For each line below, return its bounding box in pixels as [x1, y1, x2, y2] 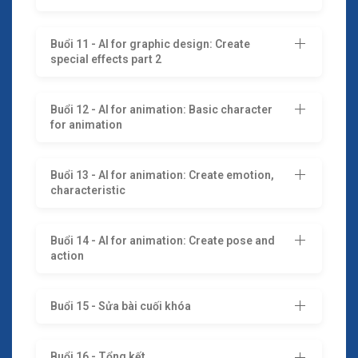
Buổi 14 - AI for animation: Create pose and [50, 233, 275, 247]
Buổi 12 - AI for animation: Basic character [50, 102, 272, 116]
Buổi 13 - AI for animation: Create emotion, [50, 168, 274, 181]
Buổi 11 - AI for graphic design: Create [50, 37, 250, 50]
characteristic [50, 183, 125, 197]
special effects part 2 [50, 52, 161, 66]
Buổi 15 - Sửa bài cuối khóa [50, 299, 191, 312]
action [50, 249, 84, 262]
